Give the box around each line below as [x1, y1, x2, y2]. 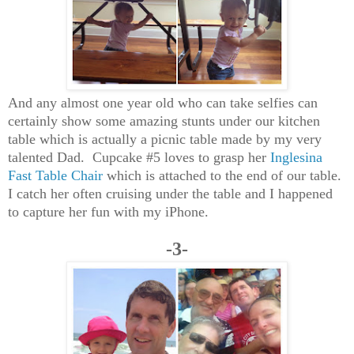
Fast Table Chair [8, 168, 103, 184]
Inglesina [270, 149, 322, 166]
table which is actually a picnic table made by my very [8, 131, 322, 148]
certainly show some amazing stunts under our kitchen [8, 113, 320, 130]
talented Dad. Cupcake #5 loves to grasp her [8, 149, 270, 166]
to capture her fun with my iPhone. [8, 204, 217, 220]
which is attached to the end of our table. [103, 168, 341, 184]
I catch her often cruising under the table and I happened [8, 186, 333, 202]
